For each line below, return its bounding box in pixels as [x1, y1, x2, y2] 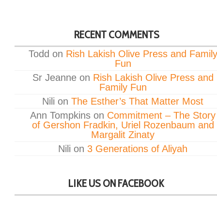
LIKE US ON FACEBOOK [68, 177, 164, 190]
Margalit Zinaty [91, 129, 155, 140]
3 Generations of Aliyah [87, 143, 187, 155]
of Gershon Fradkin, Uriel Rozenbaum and [31, 120, 214, 131]
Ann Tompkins [30, 110, 91, 121]
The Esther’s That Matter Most [71, 96, 203, 107]
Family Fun [99, 82, 147, 93]
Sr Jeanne [32, 72, 77, 83]
